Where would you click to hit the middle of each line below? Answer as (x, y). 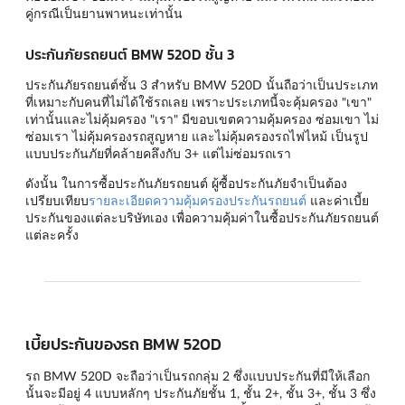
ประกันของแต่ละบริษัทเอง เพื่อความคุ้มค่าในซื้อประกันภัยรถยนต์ (202, 217)
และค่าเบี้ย (338, 200)
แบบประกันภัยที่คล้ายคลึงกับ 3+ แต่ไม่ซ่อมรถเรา (158, 153)
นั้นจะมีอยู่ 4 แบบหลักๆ (89, 392)
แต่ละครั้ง (52, 234)
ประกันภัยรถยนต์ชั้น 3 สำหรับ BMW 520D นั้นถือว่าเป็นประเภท (202, 84)
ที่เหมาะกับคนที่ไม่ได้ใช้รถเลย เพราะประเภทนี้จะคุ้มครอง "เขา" (198, 101)
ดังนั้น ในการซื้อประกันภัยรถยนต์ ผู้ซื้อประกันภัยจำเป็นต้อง (186, 183)
